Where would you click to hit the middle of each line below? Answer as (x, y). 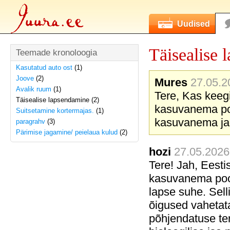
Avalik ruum (34, 89)
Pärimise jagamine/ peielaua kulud (67, 132)
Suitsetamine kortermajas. (55, 111)
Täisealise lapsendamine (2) (57, 100)
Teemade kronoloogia (56, 52)
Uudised (194, 24)
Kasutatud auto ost (44, 68)
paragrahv (31, 121)
